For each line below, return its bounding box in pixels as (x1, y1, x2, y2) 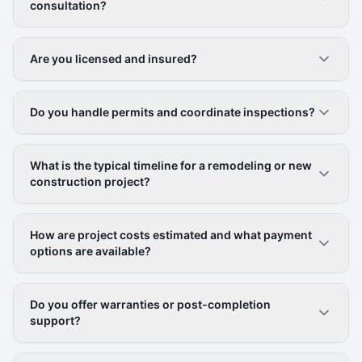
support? (30, 314, 81, 327)
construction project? (30, 175, 150, 188)
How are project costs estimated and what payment (30, 228, 312, 242)
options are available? (30, 244, 151, 258)
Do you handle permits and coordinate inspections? (30, 105, 315, 119)
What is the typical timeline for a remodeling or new (30, 158, 312, 172)
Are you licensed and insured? (30, 52, 197, 65)
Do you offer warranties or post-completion (30, 297, 271, 311)
